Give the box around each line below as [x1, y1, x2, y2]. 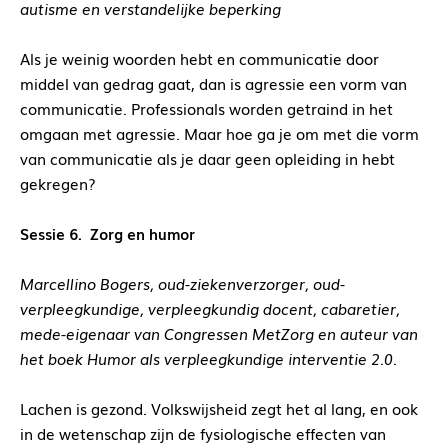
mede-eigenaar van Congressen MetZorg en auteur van [20, 322, 418, 345]
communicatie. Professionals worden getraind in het [20, 97, 393, 120]
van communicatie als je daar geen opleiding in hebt [20, 147, 395, 170]
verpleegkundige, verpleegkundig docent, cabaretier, [20, 297, 400, 320]
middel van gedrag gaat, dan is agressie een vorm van [20, 72, 407, 95]
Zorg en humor [86, 222, 195, 245]
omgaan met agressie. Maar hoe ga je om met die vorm [20, 122, 419, 145]
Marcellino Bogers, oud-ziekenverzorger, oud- [20, 272, 345, 295]
